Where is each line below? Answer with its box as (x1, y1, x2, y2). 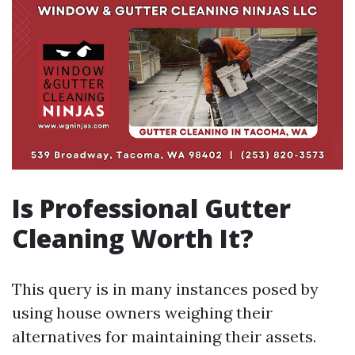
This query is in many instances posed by (12, 279, 319, 300)
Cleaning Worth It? (12, 221, 254, 256)
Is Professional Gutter (12, 191, 291, 226)
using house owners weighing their (12, 303, 273, 323)
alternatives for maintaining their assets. (12, 326, 316, 347)
